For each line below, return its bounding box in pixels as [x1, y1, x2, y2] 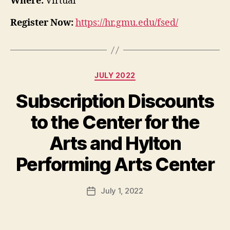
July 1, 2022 [101, 185, 143, 196]
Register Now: [10, 17, 73, 29]
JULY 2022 [94, 71, 136, 80]
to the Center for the [30, 110, 200, 133]
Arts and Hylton [49, 131, 181, 155]
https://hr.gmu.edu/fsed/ [75, 17, 178, 29]
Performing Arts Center [15, 152, 215, 176]
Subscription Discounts [16, 89, 214, 112]
